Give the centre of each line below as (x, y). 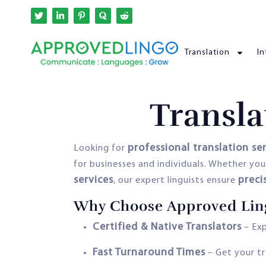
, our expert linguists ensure (176, 180)
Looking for (101, 148)
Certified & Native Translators (167, 227)
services (94, 180)
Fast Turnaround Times (149, 252)
